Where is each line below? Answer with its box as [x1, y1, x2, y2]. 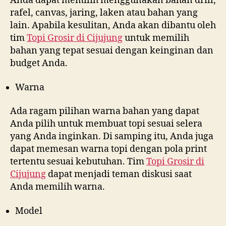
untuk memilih [123, 32, 189, 44]
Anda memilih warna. [10, 181, 105, 193]
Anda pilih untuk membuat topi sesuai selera [10, 118, 202, 130]
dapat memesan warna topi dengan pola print [10, 143, 207, 155]
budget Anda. [10, 58, 68, 69]
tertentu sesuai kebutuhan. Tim [10, 156, 146, 167]
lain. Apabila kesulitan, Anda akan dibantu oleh [10, 20, 216, 31]
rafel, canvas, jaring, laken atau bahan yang [10, 7, 198, 19]
